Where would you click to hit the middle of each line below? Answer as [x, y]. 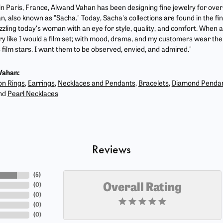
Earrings [41, 84]
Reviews [111, 150]
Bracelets [153, 84]
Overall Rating [142, 188]
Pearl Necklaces [33, 95]
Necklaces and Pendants [96, 84]
